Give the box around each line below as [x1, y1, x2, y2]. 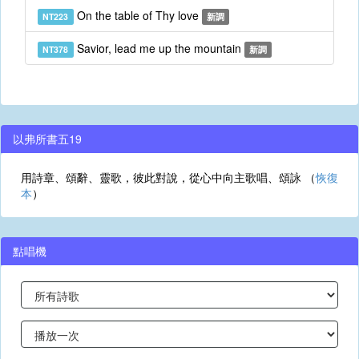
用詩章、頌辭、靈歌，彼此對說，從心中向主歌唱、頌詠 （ [21, 169, 316, 185]
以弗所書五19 [13, 131, 82, 147]
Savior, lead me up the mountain [73, 40, 244, 56]
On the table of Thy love [73, 7, 202, 23]
